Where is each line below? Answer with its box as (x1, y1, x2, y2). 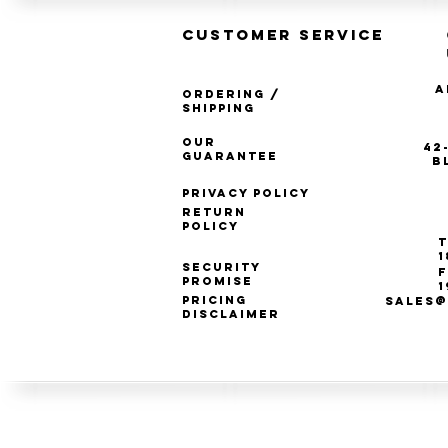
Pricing (182, 293, 247, 308)
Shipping (182, 101, 255, 116)
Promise (182, 274, 253, 289)
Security (182, 260, 261, 275)
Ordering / (182, 87, 281, 102)
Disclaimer (182, 307, 280, 322)
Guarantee (182, 149, 278, 164)
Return (182, 205, 246, 220)
